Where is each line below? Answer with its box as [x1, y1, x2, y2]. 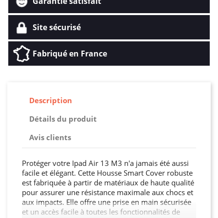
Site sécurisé [33, 21, 81, 33]
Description [29, 95, 72, 106]
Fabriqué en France [33, 48, 107, 59]
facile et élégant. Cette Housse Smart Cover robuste [22, 167, 193, 178]
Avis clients [29, 132, 71, 143]
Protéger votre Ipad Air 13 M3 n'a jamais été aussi [22, 158, 189, 168]
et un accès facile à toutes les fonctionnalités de [22, 206, 180, 217]
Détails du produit [29, 114, 97, 124]
